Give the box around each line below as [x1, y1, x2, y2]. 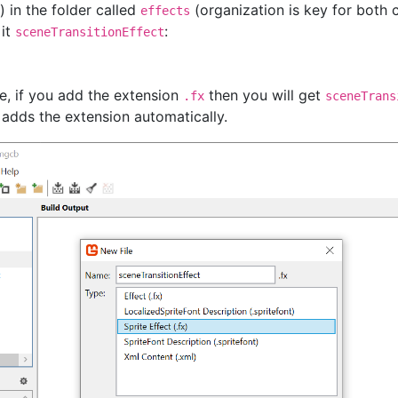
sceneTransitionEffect [14, 24, 164, 39]
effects [139, 3, 190, 18]
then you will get [203, 85, 325, 104]
